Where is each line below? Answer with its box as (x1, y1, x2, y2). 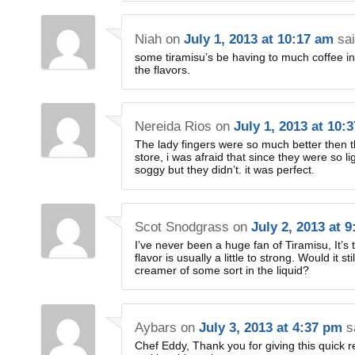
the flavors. (135, 63, 191, 76)
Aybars (135, 319, 177, 335)
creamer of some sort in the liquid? (135, 264, 310, 277)
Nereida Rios (135, 119, 212, 135)
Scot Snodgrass (135, 219, 230, 235)
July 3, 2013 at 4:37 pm (199, 319, 343, 335)
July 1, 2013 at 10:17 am (184, 31, 334, 47)
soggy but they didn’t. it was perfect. (135, 163, 315, 177)
